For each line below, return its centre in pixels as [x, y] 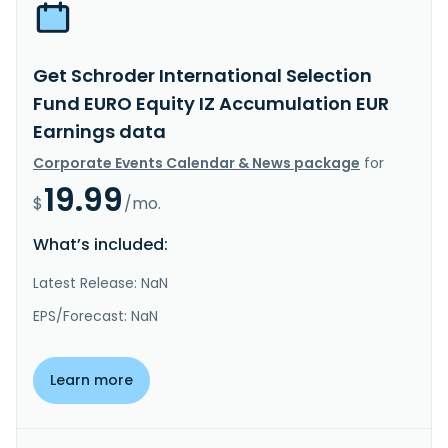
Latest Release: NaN [100, 282]
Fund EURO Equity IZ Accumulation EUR [211, 103]
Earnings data [99, 131]
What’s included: [100, 244]
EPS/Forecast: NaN [95, 315]
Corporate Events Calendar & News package [196, 162]
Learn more [91, 379]
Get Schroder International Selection [202, 75]
